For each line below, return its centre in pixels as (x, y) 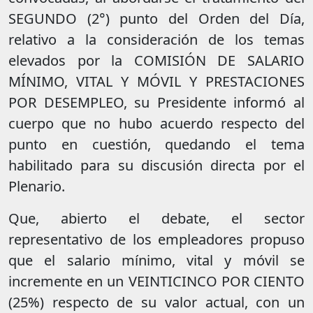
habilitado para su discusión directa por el (156, 166)
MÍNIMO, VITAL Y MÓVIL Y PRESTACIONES (156, 82)
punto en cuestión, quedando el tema (156, 145)
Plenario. (37, 187)
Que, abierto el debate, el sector (156, 219)
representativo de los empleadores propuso (156, 240)
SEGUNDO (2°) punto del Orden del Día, (156, 19)
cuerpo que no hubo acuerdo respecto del (156, 124)
